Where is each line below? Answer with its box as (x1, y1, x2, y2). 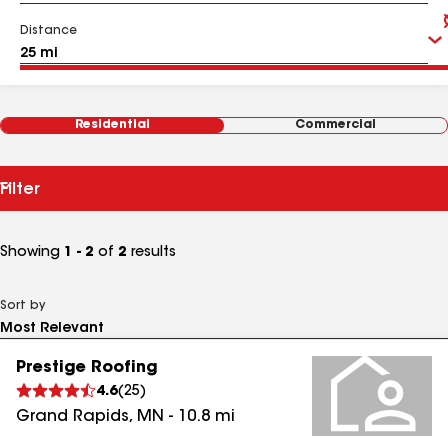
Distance (20, 25, 77, 37)
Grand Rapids (16, 409, 129, 425)
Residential (75, 119, 150, 131)
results (127, 246, 176, 260)
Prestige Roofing (16, 360, 158, 376)
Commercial (295, 119, 376, 131)
